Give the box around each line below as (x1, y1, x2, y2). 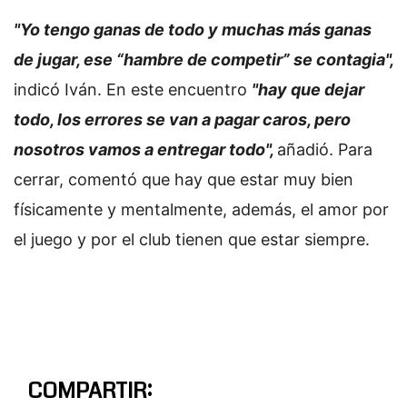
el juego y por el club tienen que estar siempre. (14, 229, 370, 249)
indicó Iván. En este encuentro (14, 79, 252, 99)
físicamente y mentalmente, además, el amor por (14, 199, 389, 219)
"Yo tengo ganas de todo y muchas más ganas (14, 19, 372, 39)
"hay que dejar (252, 79, 364, 99)
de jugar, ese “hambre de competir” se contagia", (14, 49, 393, 69)
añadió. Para (277, 139, 372, 159)
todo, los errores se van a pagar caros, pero (14, 109, 351, 129)
